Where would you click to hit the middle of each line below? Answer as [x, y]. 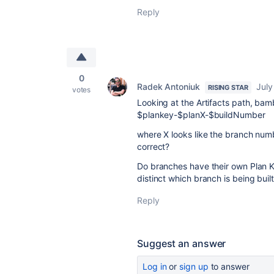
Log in [155, 266]
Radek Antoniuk [168, 87]
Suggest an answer [182, 243]
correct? [154, 146]
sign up [194, 266]
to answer [229, 266]
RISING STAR [228, 87]
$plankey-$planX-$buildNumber [201, 115]
